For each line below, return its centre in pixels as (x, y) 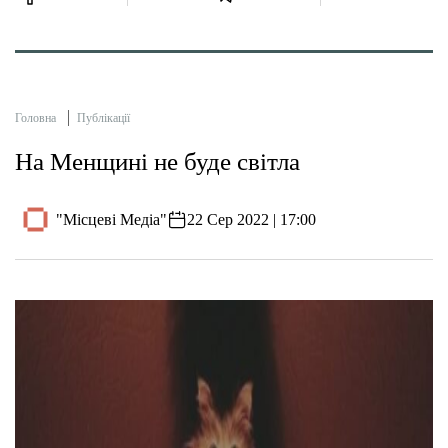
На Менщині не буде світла (157, 162)
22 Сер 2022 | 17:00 (252, 219)
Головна (35, 118)
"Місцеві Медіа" (112, 219)
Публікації (103, 118)
